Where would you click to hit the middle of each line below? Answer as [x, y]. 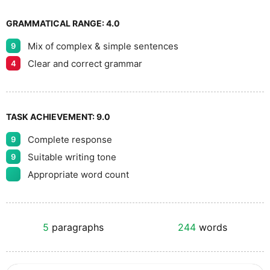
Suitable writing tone [72, 157]
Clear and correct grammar [85, 63]
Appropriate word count [78, 174]
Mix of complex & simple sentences [103, 46]
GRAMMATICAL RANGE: [56, 24]
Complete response [70, 139]
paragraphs [77, 228]
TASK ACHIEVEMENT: [51, 117]
